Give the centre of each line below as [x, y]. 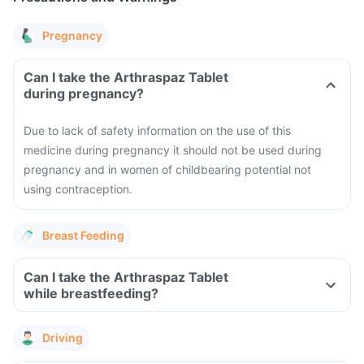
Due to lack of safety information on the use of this [157, 130]
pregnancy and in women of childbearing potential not [167, 169]
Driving [63, 338]
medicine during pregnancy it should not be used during [173, 150]
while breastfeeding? [91, 293]
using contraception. [78, 189]
